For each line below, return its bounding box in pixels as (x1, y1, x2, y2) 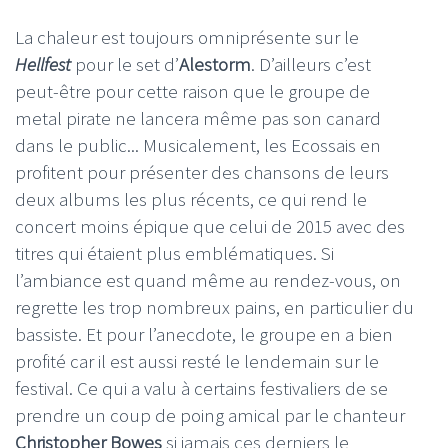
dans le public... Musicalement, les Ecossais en (15, 133, 381, 158)
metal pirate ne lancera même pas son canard (15, 106, 381, 131)
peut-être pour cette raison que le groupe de (15, 79, 370, 104)
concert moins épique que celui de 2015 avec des (15, 214, 405, 239)
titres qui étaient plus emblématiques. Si (15, 241, 334, 266)
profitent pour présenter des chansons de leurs (15, 160, 389, 185)
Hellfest (15, 52, 71, 77)
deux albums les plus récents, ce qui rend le (15, 187, 367, 212)
